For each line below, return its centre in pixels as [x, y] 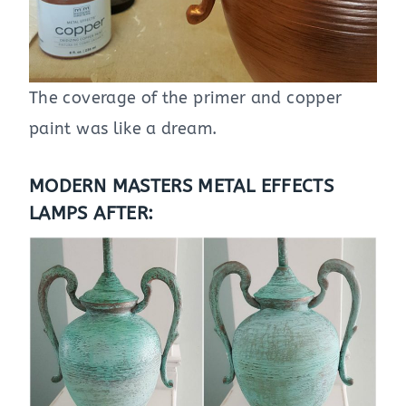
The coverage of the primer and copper [186, 98]
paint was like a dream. [123, 129]
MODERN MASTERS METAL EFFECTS [182, 187]
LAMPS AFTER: [92, 214]
